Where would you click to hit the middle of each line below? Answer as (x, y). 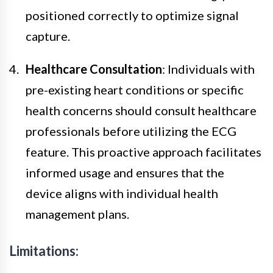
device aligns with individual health (122, 193)
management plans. (77, 214)
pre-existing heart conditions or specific (135, 89)
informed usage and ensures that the (125, 172)
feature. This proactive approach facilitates (144, 151)
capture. (48, 36)
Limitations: (44, 250)
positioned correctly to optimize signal (132, 15)
